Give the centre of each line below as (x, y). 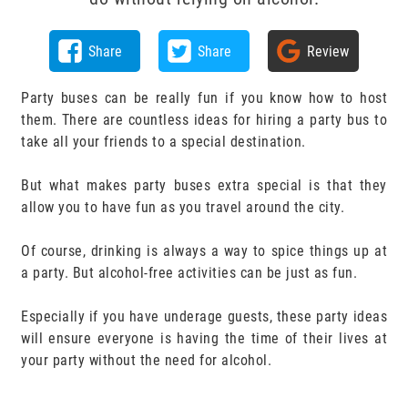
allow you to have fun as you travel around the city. (183, 207)
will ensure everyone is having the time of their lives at (204, 338)
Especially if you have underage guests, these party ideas (204, 316)
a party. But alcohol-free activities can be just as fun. (191, 273)
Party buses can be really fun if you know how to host (204, 98)
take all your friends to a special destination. (165, 142)
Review (328, 51)
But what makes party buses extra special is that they (204, 185)
